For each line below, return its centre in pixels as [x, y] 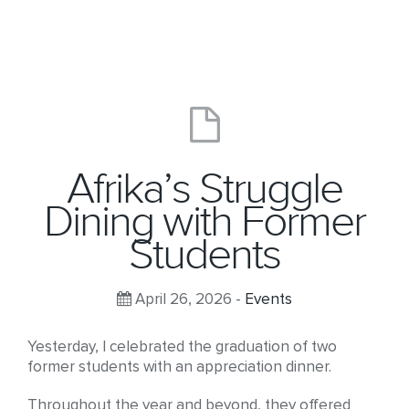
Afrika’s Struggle [204, 189]
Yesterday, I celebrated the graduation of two [182, 347]
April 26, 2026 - [188, 299]
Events [268, 299]
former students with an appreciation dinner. [179, 367]
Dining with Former [204, 222]
